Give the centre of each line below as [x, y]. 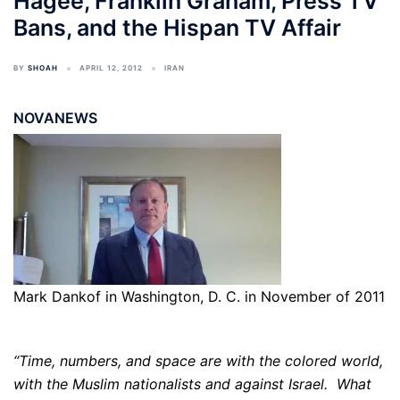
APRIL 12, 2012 [111, 68]
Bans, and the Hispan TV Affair [177, 28]
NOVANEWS [55, 118]
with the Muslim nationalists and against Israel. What [192, 384]
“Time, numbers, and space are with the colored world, [198, 361]
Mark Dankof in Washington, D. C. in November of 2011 [199, 296]
